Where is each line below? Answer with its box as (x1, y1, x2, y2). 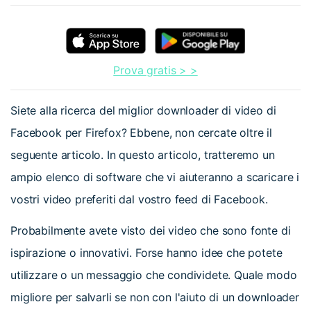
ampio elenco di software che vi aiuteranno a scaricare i (10, 170, 300, 185)
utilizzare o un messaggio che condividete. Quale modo (10, 268, 297, 283)
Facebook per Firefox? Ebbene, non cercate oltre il (10, 126, 272, 140)
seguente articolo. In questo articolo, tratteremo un (10, 148, 275, 162)
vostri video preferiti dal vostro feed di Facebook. (10, 192, 268, 207)
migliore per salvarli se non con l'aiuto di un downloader (10, 290, 299, 305)
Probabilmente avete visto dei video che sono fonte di (10, 224, 291, 238)
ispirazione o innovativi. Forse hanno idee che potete (10, 246, 283, 260)
